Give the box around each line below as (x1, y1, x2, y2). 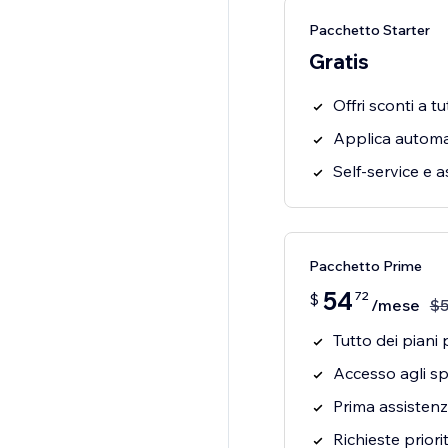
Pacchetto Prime (308, 257, 422, 276)
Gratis (308, 48, 369, 75)
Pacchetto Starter (308, 21, 430, 40)
